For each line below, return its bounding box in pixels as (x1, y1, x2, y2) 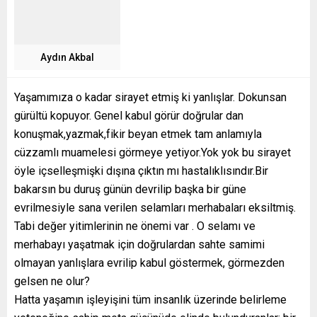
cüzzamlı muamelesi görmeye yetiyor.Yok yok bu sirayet (14, 146, 291, 160)
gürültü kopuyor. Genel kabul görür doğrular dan (14, 109, 243, 123)
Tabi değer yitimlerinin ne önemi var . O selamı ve (14, 219, 255, 234)
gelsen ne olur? (14, 275, 90, 289)
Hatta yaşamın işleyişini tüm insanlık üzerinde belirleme (14, 293, 287, 307)
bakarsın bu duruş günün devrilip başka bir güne (14, 183, 246, 197)
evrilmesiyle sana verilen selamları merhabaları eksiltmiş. (14, 201, 296, 215)
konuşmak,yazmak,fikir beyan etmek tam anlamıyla (14, 127, 262, 142)
